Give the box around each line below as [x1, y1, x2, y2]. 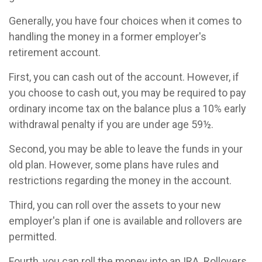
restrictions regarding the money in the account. [9, 174, 232, 187]
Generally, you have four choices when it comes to [9, 15, 242, 27]
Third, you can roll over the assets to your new [9, 199, 221, 211]
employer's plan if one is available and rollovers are [9, 215, 242, 227]
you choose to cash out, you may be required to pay [9, 87, 246, 99]
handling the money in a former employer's [9, 30, 206, 43]
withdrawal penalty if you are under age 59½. [9, 118, 213, 130]
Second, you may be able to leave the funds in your [9, 143, 243, 155]
